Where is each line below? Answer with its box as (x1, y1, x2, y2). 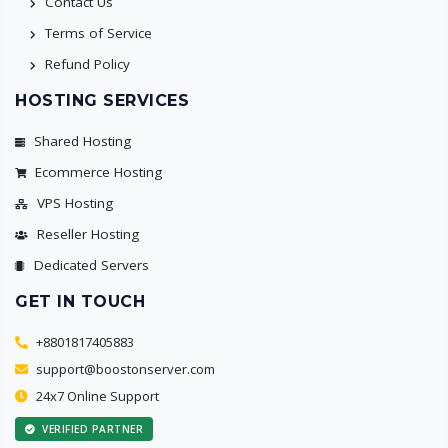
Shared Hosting (30, 132, 131, 151)
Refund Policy (41, 55, 130, 74)
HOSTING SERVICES (15, 91, 189, 111)
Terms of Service (41, 24, 152, 43)
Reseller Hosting (33, 225, 139, 244)
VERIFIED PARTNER (38, 422, 143, 437)
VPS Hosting (33, 194, 113, 213)
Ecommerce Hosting (31, 163, 162, 182)
